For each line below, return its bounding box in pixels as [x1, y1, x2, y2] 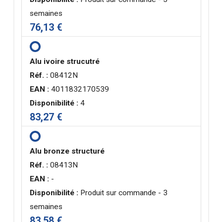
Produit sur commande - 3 [78, 188, 168, 198]
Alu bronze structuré [30, 147, 105, 156]
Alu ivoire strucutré [30, 57, 100, 66]
